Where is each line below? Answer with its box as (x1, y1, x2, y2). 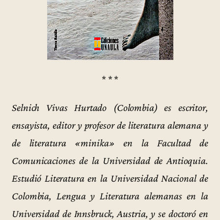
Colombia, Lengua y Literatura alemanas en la (12, 190, 208, 202)
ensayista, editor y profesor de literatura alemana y (12, 119, 208, 131)
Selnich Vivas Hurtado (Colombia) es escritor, (12, 101, 208, 113)
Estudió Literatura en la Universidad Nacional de (12, 172, 208, 184)
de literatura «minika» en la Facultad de (12, 137, 208, 149)
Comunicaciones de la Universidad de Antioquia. (12, 154, 208, 166)
